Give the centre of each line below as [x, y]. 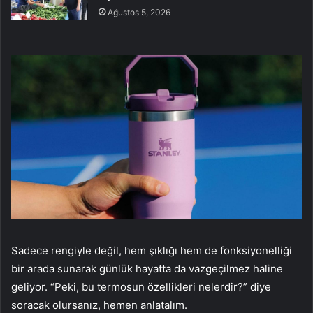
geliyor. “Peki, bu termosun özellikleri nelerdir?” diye [141, 286]
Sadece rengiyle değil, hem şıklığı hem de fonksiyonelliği [152, 250]
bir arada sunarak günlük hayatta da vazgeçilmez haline [147, 268]
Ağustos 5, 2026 [139, 12]
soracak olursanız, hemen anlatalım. [99, 305]
